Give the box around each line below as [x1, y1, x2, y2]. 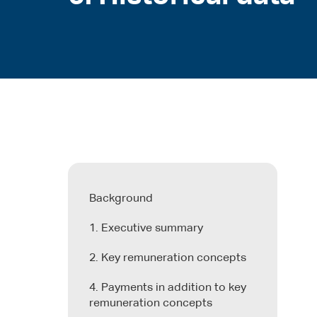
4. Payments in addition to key [89, 282, 246, 294]
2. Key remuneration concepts [89, 252, 246, 264]
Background [89, 192, 153, 204]
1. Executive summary [89, 222, 203, 234]
